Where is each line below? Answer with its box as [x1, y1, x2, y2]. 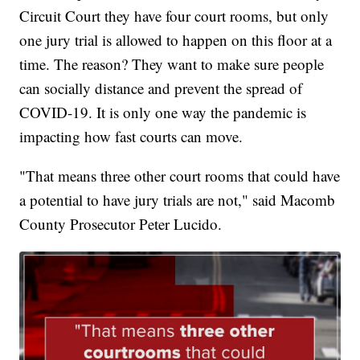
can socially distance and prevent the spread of [19, 77, 303, 98]
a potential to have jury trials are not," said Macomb [19, 189, 336, 210]
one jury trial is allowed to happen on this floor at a [19, 29, 333, 50]
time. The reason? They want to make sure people [19, 53, 325, 74]
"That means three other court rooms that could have [19, 165, 341, 186]
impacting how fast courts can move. [19, 125, 243, 146]
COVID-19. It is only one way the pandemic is [19, 101, 307, 122]
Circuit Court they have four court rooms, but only [19, 5, 329, 26]
